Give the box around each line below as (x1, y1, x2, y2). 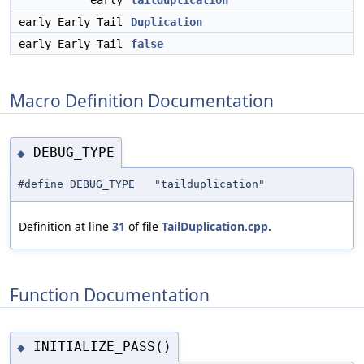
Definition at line (19, 218, 112, 234)
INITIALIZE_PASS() (33, 339, 171, 355)
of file (125, 218, 162, 234)
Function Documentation (10, 283, 210, 306)
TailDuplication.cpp (162, 218, 268, 234)
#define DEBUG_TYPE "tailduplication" (18, 177, 265, 190)
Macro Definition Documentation (10, 89, 274, 112)
